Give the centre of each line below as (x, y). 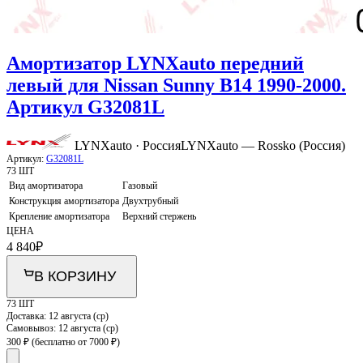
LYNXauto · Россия (128, 146)
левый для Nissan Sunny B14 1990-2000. (176, 85)
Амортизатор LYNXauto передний (155, 63)
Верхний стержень (159, 217)
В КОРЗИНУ (75, 277)
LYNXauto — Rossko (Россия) (263, 146)
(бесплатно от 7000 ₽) (76, 342)
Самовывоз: (32, 329)
